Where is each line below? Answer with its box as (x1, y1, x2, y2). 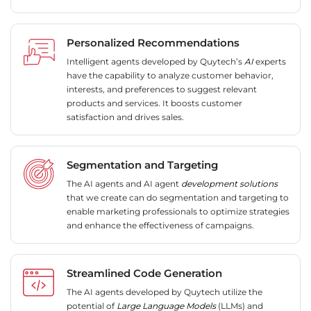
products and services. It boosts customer (67, 98, 242, 109)
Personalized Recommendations (67, 36, 239, 50)
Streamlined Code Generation (67, 267, 222, 280)
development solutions (181, 178, 278, 190)
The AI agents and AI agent (67, 178, 181, 190)
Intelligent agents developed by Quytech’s (67, 56, 244, 67)
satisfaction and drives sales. (67, 112, 184, 123)
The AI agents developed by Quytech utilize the (67, 287, 262, 298)
